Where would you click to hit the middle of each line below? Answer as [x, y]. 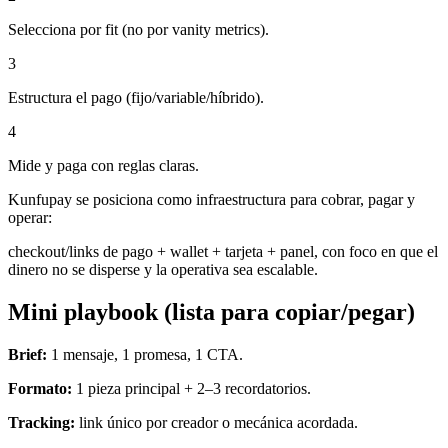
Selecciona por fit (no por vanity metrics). [138, 29]
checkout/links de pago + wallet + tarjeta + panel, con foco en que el [223, 251]
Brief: [27, 354]
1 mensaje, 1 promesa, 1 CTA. [145, 354]
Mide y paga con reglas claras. [103, 165]
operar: [30, 217]
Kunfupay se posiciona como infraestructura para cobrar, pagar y [211, 199]
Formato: [40, 388]
